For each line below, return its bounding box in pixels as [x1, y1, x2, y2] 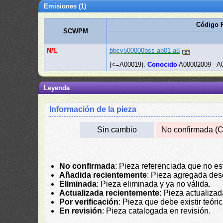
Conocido [147, 61, 178, 68]
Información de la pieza [49, 105, 137, 113]
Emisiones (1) [44, 2, 87, 10]
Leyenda [44, 84, 70, 92]
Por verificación [59, 198, 119, 206]
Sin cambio [97, 125, 137, 134]
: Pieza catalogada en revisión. [102, 207, 211, 215]
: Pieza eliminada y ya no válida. [97, 180, 211, 188]
